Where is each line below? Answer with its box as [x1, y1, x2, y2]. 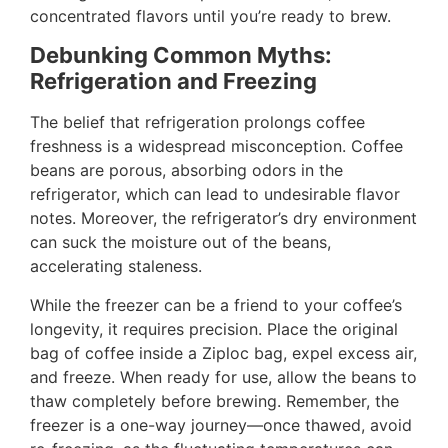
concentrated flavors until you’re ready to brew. [30, 5, 391, 26]
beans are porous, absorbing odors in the [30, 160, 343, 181]
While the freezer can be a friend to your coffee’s [30, 294, 402, 315]
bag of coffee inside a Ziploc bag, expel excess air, [30, 342, 417, 363]
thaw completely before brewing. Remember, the [30, 390, 399, 411]
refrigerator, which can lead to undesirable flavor [30, 184, 400, 205]
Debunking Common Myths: [30, 42, 332, 69]
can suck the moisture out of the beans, [30, 232, 331, 253]
